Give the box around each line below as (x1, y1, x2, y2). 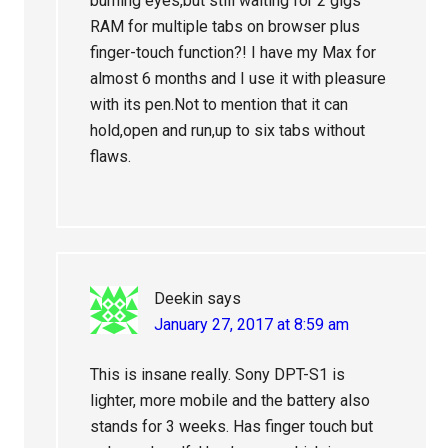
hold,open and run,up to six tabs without (90, 121, 366, 141)
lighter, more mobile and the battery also (90, 391, 371, 411)
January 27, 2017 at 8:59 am (154, 315, 350, 335)
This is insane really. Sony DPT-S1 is (90, 365, 346, 385)
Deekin (154, 289, 204, 309)
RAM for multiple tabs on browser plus (90, 17, 361, 37)
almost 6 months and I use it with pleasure (90, 69, 387, 89)
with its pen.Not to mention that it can (90, 95, 349, 115)
